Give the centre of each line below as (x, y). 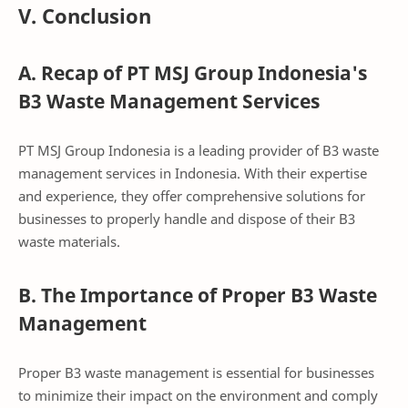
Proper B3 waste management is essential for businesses (196, 372)
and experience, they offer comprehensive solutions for (192, 195)
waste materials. (69, 241)
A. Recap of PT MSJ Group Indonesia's (193, 73)
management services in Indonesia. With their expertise (193, 173)
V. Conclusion (85, 16)
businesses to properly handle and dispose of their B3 (187, 218)
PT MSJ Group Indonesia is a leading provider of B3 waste (199, 150)
